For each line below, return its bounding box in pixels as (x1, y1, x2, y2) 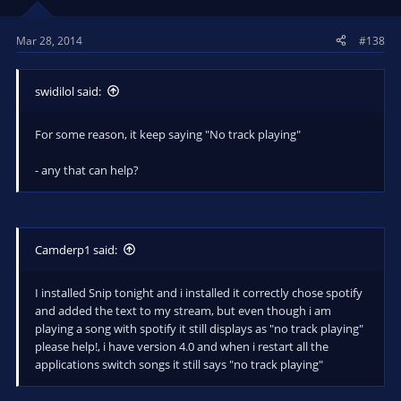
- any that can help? (35, 161, 139, 178)
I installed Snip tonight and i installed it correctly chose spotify (35, 284, 363, 301)
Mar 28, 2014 (16, 32, 82, 48)
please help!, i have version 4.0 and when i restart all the (35, 337, 328, 354)
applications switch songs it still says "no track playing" (35, 355, 323, 372)
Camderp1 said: (35, 241, 117, 258)
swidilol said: (35, 82, 101, 99)
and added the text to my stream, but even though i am (35, 302, 331, 319)
